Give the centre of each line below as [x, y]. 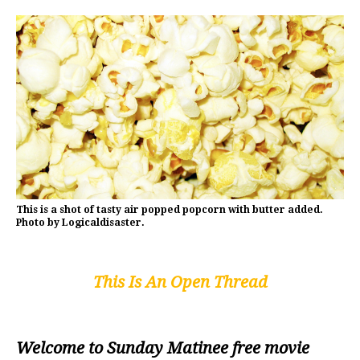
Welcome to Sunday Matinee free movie [163, 348]
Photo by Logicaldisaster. [80, 223]
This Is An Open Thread [180, 282]
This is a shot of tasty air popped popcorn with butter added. [170, 210]
